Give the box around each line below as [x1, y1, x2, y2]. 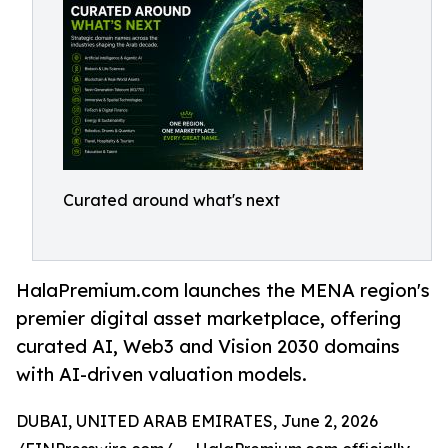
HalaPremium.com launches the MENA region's [16, 279, 430, 302]
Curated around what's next [63, 190, 280, 210]
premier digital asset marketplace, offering [16, 307, 401, 330]
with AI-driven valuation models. [16, 363, 307, 386]
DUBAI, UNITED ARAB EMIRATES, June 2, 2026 [16, 411, 378, 432]
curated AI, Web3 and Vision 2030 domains [16, 335, 400, 358]
